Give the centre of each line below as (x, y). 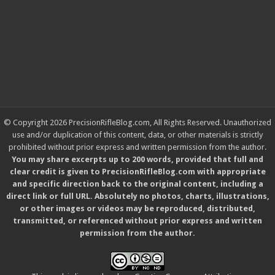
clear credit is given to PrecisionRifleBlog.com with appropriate (137, 172)
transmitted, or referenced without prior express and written (137, 221)
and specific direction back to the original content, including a (137, 184)
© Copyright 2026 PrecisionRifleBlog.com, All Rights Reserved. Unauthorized (137, 123)
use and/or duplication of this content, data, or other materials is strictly (137, 135)
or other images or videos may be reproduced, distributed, (137, 209)
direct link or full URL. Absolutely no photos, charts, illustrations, (137, 196)
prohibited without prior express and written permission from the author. (137, 147)
